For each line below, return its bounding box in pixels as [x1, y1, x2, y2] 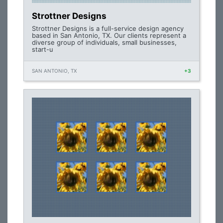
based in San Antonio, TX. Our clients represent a [32, 31, 186, 39]
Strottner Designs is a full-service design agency [32, 24, 184, 32]
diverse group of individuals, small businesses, [32, 38, 177, 46]
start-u [32, 45, 53, 53]
